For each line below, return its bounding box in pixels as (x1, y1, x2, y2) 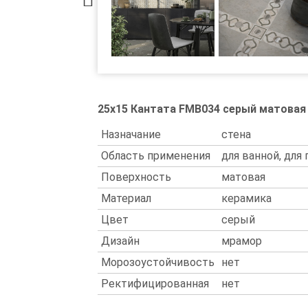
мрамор (221, 234, 262, 247)
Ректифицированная (101, 277, 209, 290)
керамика (221, 192, 272, 205)
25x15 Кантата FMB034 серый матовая (98, 102, 306, 115)
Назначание (101, 128, 161, 141)
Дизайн (101, 234, 140, 247)
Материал (101, 192, 151, 205)
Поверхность (101, 170, 171, 184)
